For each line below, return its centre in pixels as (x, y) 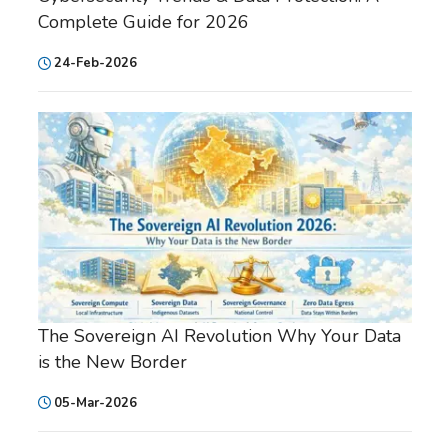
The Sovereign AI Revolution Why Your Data (219, 335)
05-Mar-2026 (95, 402)
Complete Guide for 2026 (143, 22)
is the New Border (112, 361)
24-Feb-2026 (95, 63)
